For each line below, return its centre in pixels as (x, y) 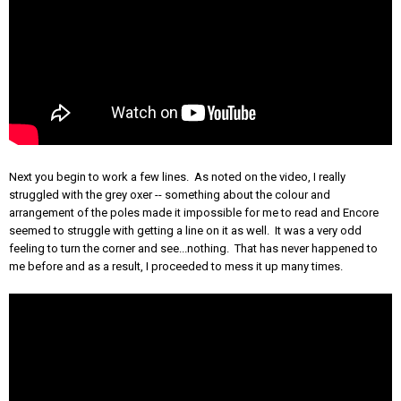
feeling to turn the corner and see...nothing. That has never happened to (193, 248)
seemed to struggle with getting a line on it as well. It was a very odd (185, 230)
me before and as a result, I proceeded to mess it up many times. (176, 266)
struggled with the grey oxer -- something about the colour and (170, 194)
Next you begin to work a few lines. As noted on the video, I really (177, 176)
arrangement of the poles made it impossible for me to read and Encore (194, 212)
